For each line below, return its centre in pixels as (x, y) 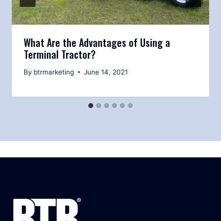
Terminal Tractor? (60, 55)
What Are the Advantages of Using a (97, 43)
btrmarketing (54, 72)
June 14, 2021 (106, 72)
